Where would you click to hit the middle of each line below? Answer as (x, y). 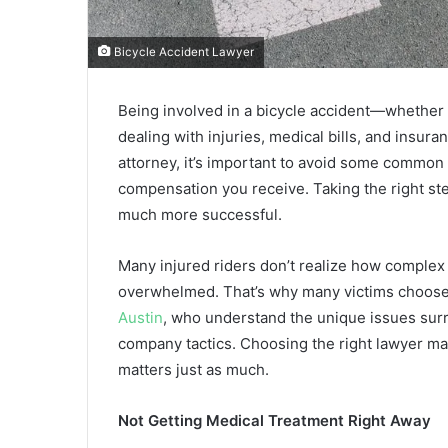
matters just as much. (193, 370)
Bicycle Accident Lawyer (182, 52)
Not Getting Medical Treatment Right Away (274, 421)
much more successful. (200, 215)
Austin (140, 318)
